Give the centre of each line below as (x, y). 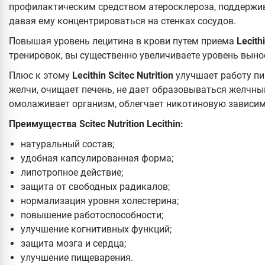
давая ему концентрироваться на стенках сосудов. (122, 21)
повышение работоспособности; (92, 215)
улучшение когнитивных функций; (96, 229)
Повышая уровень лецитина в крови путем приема (123, 41)
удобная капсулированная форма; (97, 158)
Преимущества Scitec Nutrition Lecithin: (96, 124)
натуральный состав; (67, 144)
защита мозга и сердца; (73, 243)
